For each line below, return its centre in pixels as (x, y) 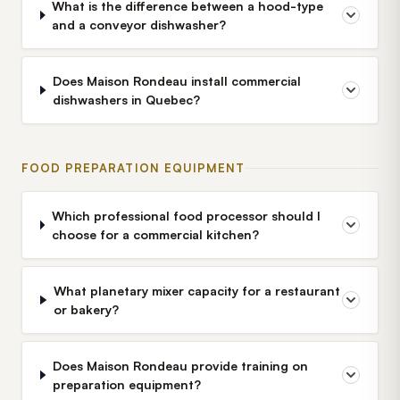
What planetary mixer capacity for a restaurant (196, 291)
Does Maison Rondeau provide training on (180, 366)
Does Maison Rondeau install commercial (177, 81)
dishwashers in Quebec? (127, 100)
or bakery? (86, 309)
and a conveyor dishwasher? (139, 25)
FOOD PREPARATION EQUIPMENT (133, 168)
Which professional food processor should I (186, 216)
